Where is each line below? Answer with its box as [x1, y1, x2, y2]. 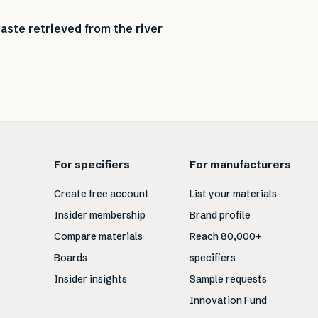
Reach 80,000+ [189, 230, 262, 243]
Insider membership [54, 209, 146, 221]
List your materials [189, 187, 277, 200]
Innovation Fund [189, 294, 267, 307]
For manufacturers [189, 158, 291, 171]
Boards [54, 251, 88, 264]
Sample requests [189, 273, 267, 285]
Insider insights [54, 273, 128, 285]
